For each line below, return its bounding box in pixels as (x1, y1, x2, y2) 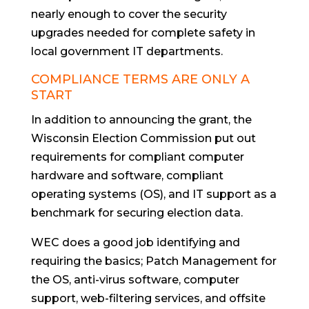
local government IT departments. (30, 44, 223, 58)
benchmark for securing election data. (30, 206, 243, 219)
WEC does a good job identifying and (30, 235, 240, 249)
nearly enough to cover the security (30, 7, 227, 21)
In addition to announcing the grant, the (30, 112, 252, 126)
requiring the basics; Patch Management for (30, 254, 277, 268)
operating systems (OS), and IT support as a (30, 187, 277, 201)
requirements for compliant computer (30, 150, 244, 163)
